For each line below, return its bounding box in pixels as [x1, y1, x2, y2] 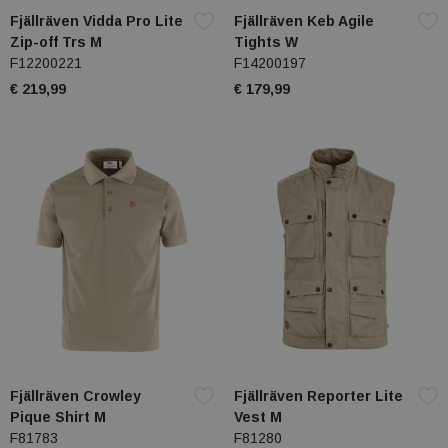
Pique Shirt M [10, 409, 106, 426]
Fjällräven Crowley [10, 388, 141, 405]
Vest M [234, 409, 282, 426]
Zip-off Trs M [10, 34, 102, 51]
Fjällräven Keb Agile [234, 13, 374, 30]
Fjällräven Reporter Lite [234, 388, 403, 405]
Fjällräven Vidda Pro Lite [10, 13, 183, 30]
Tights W [234, 34, 298, 51]
